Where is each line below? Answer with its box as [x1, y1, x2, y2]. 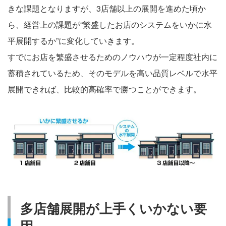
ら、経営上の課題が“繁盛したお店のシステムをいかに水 [8, 18, 212, 30]
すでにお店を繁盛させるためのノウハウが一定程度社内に [8, 50, 217, 63]
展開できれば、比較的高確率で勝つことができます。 [8, 83, 201, 95]
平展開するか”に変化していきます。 [8, 34, 139, 46]
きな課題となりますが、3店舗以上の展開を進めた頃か [8, 2, 206, 14]
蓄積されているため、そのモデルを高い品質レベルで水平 [8, 67, 217, 79]
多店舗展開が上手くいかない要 [20, 198, 207, 217]
